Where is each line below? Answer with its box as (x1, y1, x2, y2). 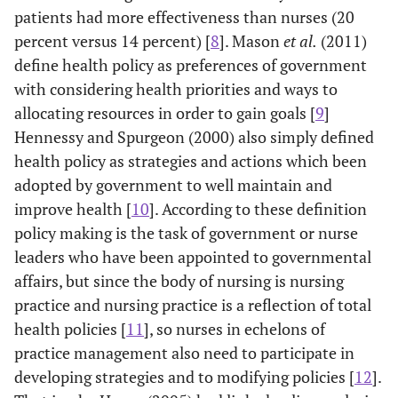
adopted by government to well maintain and (14, 173, 332, 195)
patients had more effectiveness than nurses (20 (14, 5, 354, 28)
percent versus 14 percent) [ (14, 29, 211, 52)
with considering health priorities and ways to (14, 77, 338, 99)
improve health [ (14, 197, 131, 219)
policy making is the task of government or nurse (14, 221, 358, 243)
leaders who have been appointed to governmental (14, 245, 371, 267)
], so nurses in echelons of (144, 317, 325, 339)
